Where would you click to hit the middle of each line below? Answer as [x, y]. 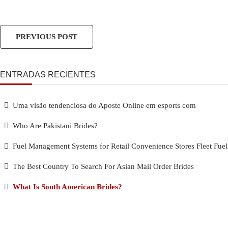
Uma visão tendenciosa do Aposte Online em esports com [104, 105]
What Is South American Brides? [67, 187]
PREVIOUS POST [47, 37]
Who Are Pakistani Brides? [55, 126]
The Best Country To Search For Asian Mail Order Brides [103, 166]
